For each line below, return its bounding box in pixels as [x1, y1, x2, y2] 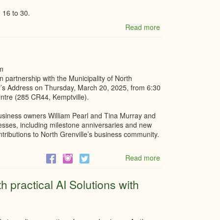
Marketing [160, 59, 191, 69]
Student [160, 41, 184, 51]
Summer [160, 31, 187, 41]
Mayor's [160, 162, 185, 172]
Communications [160, 78, 212, 88]
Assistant [160, 87, 188, 97]
